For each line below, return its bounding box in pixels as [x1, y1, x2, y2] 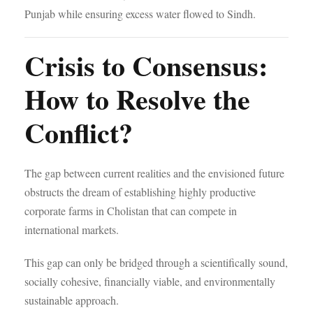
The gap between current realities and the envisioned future [24, 166, 284, 180]
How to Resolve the [24, 78, 250, 119]
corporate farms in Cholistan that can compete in [24, 203, 237, 218]
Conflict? [24, 112, 133, 153]
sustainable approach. [24, 293, 119, 307]
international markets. [24, 222, 119, 237]
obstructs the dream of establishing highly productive [24, 184, 256, 199]
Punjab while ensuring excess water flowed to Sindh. [24, 6, 256, 21]
